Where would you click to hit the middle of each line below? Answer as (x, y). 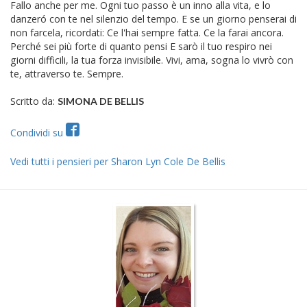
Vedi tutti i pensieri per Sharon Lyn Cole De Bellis (118, 161)
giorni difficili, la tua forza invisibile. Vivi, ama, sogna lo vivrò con (152, 60)
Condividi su (38, 132)
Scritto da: (34, 101)
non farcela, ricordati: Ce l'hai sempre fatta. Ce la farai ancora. (147, 32)
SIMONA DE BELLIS (101, 101)
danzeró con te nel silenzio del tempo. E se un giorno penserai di (153, 19)
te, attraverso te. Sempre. (67, 73)
